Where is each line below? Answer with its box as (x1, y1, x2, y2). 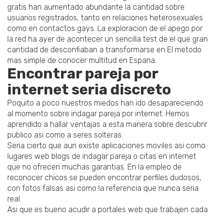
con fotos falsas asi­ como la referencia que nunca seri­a (7, 184, 199, 193)
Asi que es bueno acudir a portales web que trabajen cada (7, 205, 208, 215)
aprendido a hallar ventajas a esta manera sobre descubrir (7, 120, 207, 129)
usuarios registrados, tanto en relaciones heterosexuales (7, 13, 203, 23)
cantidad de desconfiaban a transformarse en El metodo (7, 45, 201, 55)
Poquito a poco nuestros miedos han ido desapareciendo (7, 98, 203, 108)
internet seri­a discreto (7, 81, 171, 99)
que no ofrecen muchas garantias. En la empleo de (7, 162, 182, 172)
